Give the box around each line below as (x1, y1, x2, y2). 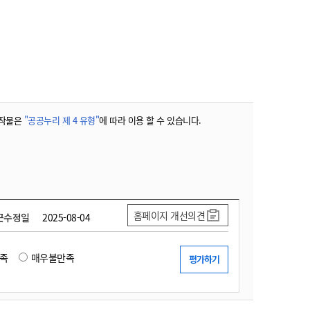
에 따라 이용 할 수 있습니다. (99, 113, 201, 127)
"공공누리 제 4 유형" (24, 113, 99, 127)
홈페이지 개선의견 (133, 208, 205, 222)
